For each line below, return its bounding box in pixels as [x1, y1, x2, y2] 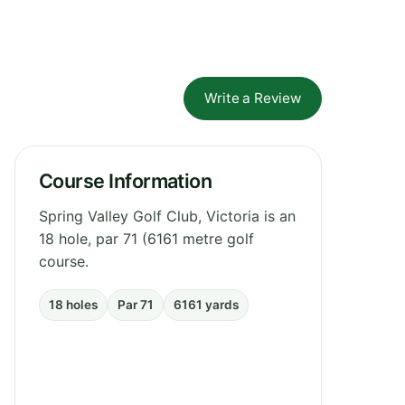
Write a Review [204, 89, 301, 107]
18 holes [49, 297, 98, 312]
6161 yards [174, 297, 239, 312]
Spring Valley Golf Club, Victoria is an [39, 206, 296, 225]
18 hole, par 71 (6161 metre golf [39, 229, 254, 248]
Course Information [39, 168, 212, 193]
